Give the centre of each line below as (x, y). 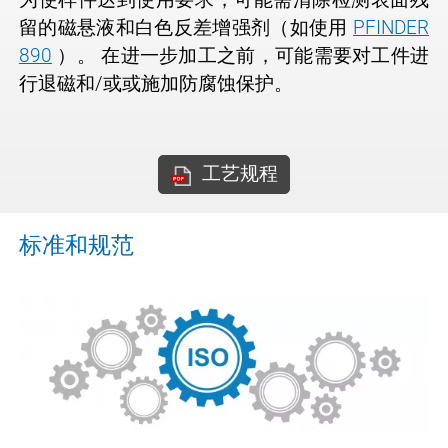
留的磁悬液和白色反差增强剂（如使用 (186, 27)
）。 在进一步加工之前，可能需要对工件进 (240, 55)
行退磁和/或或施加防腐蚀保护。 (156, 83)
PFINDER (391, 27)
